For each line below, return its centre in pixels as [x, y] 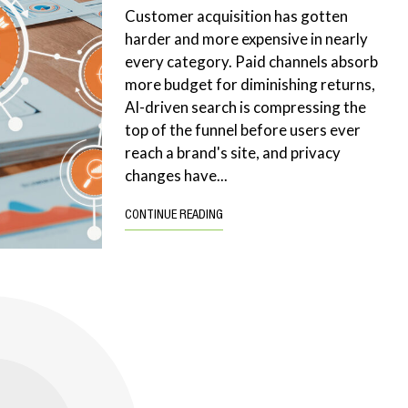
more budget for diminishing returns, [250, 84]
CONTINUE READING [174, 216]
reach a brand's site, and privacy [233, 153]
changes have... [176, 175]
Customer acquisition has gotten [236, 16]
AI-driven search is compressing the [245, 107]
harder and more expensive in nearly [246, 39]
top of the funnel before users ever [243, 130]
